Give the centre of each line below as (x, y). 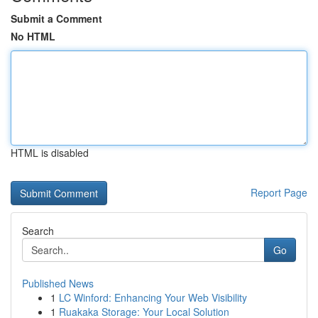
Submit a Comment (56, 18)
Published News (58, 283)
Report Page (279, 192)
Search (38, 231)
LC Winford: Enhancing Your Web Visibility (153, 297)
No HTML (33, 36)
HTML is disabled (50, 153)
